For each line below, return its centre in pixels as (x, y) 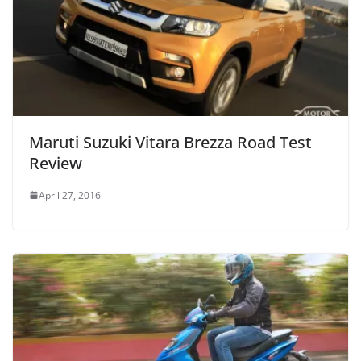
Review (56, 163)
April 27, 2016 (70, 195)
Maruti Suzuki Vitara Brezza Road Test (170, 142)
